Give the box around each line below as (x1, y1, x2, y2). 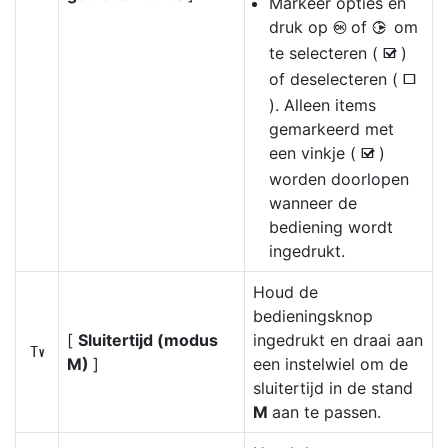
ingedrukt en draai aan (253, 330, 423, 350)
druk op (269, 17, 333, 37)
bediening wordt (269, 217, 393, 237)
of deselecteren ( (269, 69, 403, 89)
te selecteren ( (269, 43, 383, 63)
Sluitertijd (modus (78, 330, 218, 350)
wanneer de (269, 193, 357, 213)
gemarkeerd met (269, 119, 394, 139)
